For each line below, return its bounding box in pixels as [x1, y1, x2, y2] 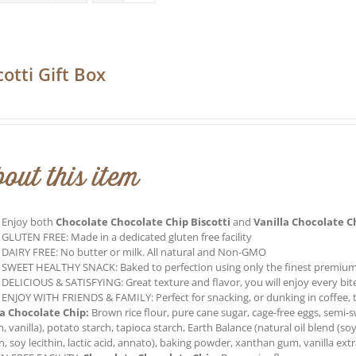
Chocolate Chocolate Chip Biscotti [56, 214, 231, 229]
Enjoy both [2, 214, 56, 229]
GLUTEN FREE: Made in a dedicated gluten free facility [2, 229, 253, 244]
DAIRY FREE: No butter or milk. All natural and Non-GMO [2, 244, 267, 259]
